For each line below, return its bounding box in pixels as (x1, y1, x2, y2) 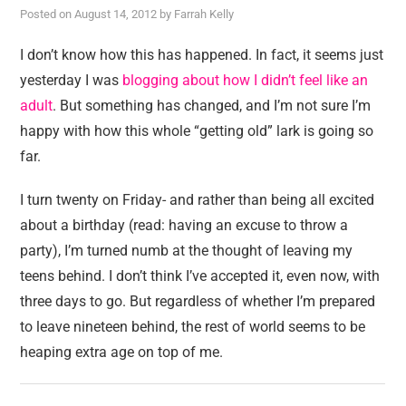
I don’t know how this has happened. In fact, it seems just (20, 46, 384, 63)
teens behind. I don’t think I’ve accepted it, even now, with (20, 267, 381, 285)
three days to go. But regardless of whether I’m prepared (20, 293, 376, 310)
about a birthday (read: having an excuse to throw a (20, 217, 349, 234)
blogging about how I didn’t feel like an (122, 72, 369, 89)
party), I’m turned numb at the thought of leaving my (20, 242, 353, 259)
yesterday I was (20, 72, 123, 89)
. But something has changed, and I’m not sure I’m (53, 97, 372, 114)
